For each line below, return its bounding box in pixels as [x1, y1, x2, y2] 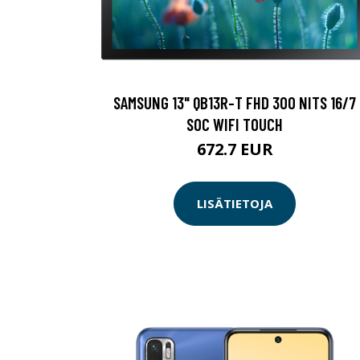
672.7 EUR [196, 137, 273, 160]
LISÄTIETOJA [197, 195, 272, 212]
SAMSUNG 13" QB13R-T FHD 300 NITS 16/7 [113, 92, 356, 112]
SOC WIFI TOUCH [186, 113, 283, 134]
